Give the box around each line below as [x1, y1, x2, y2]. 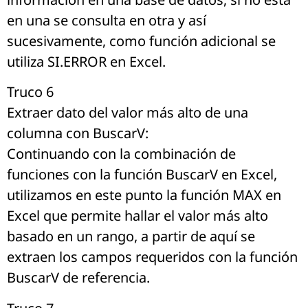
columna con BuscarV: [7, 124, 148, 143]
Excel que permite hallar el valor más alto [7, 206, 268, 225]
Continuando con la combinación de [7, 144, 236, 164]
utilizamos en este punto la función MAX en [7, 186, 281, 205]
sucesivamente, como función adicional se [7, 31, 276, 50]
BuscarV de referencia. [7, 268, 150, 287]
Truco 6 [7, 82, 54, 102]
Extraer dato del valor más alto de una [7, 103, 248, 122]
